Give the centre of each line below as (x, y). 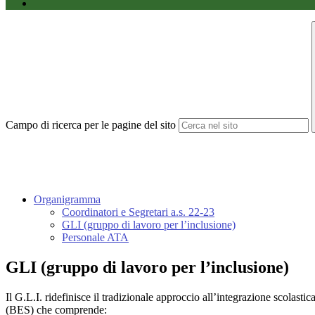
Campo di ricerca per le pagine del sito (91, 125)
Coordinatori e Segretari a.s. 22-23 (138, 212)
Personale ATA (95, 238)
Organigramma (67, 200)
